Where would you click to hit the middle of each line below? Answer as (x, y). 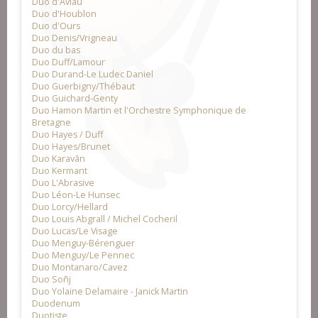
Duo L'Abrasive (63, 183)
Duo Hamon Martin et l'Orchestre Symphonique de (139, 111)
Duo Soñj (51, 280)
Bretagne (51, 123)
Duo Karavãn (59, 159)
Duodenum (56, 304)
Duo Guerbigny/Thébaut (83, 87)
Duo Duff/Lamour (68, 62)
